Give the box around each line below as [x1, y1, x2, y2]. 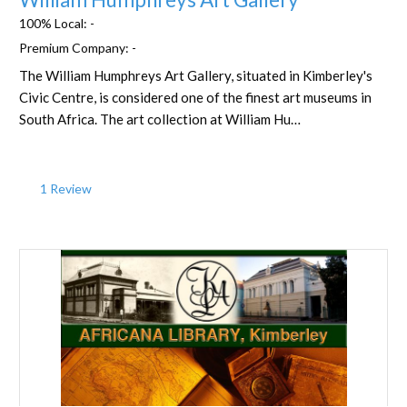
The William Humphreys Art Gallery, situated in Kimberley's [19, 67, 372, 84]
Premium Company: [19, 40, 132, 56]
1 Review [36, 181, 92, 197]
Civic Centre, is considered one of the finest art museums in [19, 89, 372, 106]
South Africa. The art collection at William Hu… [19, 111, 301, 128]
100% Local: [19, 15, 90, 32]
